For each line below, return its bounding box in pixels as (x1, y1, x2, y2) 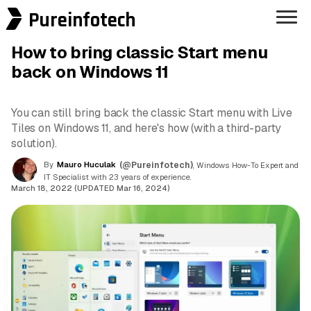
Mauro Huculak (57, 159, 116, 169)
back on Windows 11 (11, 61, 169, 83)
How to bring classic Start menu (11, 42, 268, 64)
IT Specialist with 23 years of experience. (44, 171, 192, 182)
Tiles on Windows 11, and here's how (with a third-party (11, 121, 282, 136)
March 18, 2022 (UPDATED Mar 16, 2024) (11, 183, 170, 193)
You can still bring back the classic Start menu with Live (11, 106, 292, 121)
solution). (11, 136, 57, 151)
